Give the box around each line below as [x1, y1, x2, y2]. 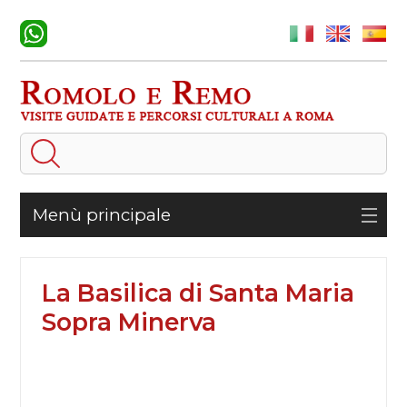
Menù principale [32, 203, 171, 225]
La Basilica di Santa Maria [41, 277, 354, 308]
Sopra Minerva [41, 306, 216, 337]
